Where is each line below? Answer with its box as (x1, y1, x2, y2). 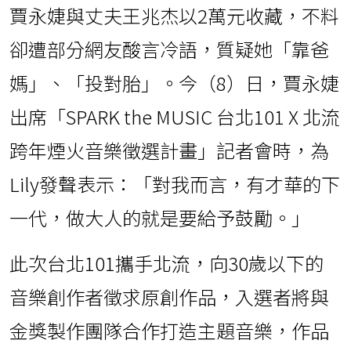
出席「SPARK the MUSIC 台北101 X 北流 (9, 103, 340, 131)
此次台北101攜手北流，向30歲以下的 (9, 249, 324, 277)
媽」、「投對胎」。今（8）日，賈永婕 (9, 69, 339, 97)
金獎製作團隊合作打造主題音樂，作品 (9, 317, 329, 345)
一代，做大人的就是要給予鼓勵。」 (9, 204, 310, 232)
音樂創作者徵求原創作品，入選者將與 (9, 283, 329, 311)
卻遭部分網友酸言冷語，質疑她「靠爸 (9, 35, 329, 63)
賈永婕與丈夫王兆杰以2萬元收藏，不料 (9, 2, 339, 30)
